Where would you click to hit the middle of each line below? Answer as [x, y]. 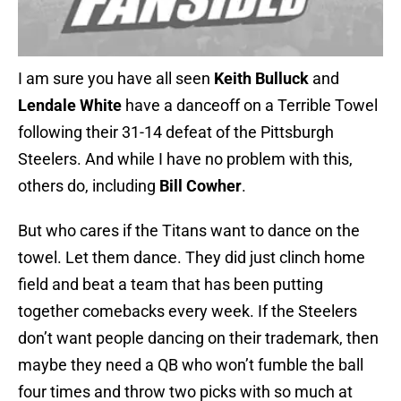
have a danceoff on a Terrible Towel [250, 106]
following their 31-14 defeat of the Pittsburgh [176, 132]
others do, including [89, 186]
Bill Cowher [200, 186]
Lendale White [70, 106]
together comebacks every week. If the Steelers [188, 311]
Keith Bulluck [261, 79]
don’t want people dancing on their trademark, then [198, 338]
